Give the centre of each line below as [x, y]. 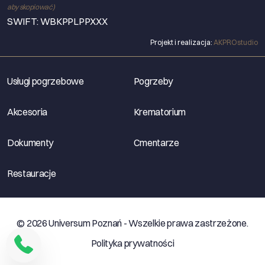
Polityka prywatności [132, 243]
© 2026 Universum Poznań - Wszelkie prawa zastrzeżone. [132, 223]
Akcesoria [28, 112]
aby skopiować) [31, 7]
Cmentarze [156, 142]
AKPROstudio [236, 42]
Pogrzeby [153, 81]
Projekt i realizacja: [182, 42]
